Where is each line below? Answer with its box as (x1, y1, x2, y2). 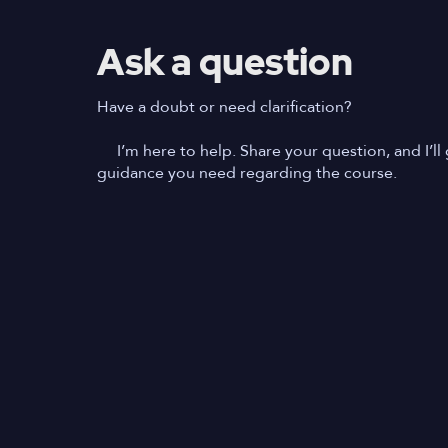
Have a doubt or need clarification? (97, 96, 352, 118)
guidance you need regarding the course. (97, 162, 397, 184)
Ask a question (97, 38, 353, 86)
